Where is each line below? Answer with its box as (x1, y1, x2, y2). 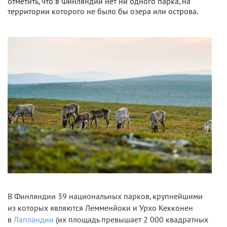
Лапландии (14, 215, 54, 224)
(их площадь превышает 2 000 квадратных (54, 215, 208, 224)
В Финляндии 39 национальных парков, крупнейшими (8, 192, 203, 201)
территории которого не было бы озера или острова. (8, 7, 198, 16)
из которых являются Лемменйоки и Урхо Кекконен (8, 203, 193, 213)
